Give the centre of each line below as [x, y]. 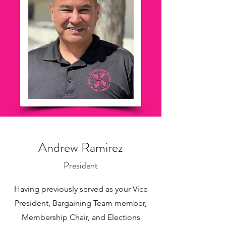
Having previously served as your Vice [81, 189]
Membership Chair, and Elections [81, 217]
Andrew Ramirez [81, 148]
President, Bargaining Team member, [81, 203]
